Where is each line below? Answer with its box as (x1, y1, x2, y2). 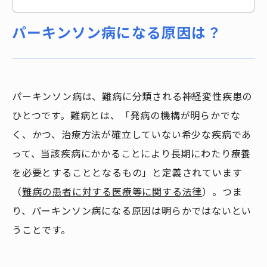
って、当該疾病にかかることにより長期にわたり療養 (12, 147, 252, 160)
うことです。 (12, 223, 71, 237)
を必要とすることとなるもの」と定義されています (12, 166, 243, 179)
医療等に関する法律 (112, 185, 203, 198)
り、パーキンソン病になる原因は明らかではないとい (12, 204, 252, 218)
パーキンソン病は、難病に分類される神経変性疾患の (12, 90, 253, 103)
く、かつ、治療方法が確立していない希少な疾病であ (12, 128, 252, 141)
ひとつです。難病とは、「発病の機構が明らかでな (12, 109, 241, 122)
